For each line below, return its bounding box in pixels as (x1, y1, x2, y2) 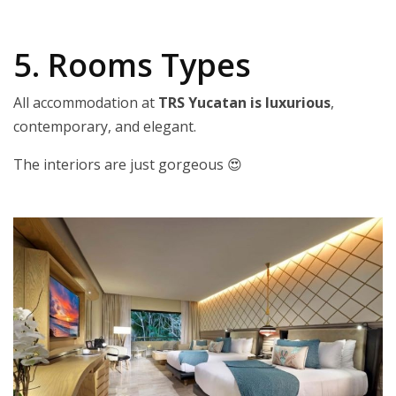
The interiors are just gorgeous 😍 (13, 155, 242, 175)
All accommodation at (13, 93, 158, 113)
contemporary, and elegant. (13, 117, 196, 137)
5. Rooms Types (13, 43, 251, 88)
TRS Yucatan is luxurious (158, 93, 331, 113)
